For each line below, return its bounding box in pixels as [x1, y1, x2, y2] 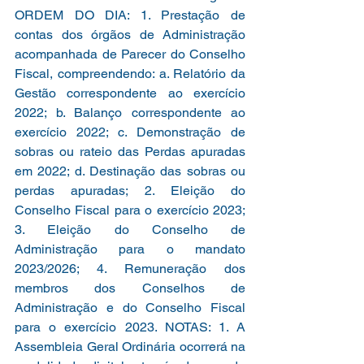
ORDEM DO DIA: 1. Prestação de [15, 6, 245, 23]
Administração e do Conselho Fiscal [15, 299, 245, 315]
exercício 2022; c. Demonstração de [15, 123, 245, 140]
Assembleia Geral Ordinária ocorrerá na [15, 338, 245, 354]
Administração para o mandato [15, 240, 245, 257]
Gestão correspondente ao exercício [15, 84, 245, 101]
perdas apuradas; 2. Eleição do [15, 182, 245, 198]
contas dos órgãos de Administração [15, 26, 245, 42]
